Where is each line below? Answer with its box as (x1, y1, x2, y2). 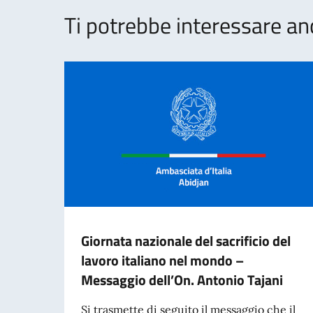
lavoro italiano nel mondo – (81, 249, 244, 271)
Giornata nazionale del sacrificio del (81, 229, 291, 252)
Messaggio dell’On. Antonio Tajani (81, 268, 283, 291)
